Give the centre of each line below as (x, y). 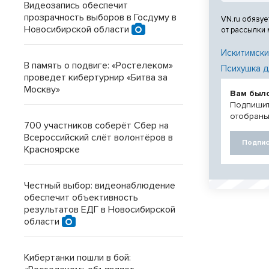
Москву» (42, 89)
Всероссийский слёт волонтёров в (98, 138)
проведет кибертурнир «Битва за (96, 77)
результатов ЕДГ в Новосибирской (100, 210)
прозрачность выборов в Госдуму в (100, 17)
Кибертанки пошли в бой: (77, 258)
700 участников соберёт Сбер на (96, 125)
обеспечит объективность (81, 198)
